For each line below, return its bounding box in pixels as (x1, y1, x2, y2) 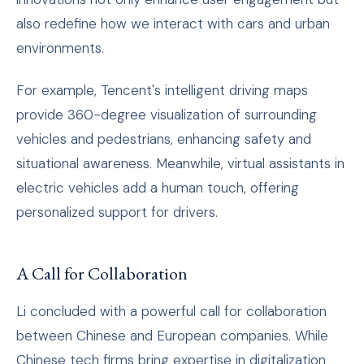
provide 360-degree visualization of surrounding (16, 106, 317, 124)
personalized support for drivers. (16, 203, 218, 222)
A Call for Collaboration (16, 262, 188, 286)
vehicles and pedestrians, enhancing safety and (16, 130, 311, 149)
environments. (16, 39, 104, 58)
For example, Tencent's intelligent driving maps (16, 81, 308, 100)
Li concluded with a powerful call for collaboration (16, 302, 327, 321)
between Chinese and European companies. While (16, 327, 328, 345)
